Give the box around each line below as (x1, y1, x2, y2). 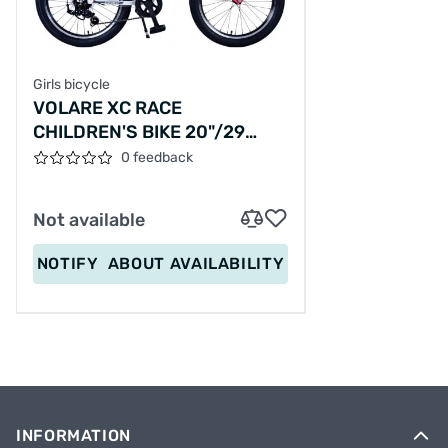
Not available (33, 209, 145, 232)
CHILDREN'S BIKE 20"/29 (33, 121, 245, 144)
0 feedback (121, 149, 193, 167)
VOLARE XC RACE (33, 97, 182, 120)
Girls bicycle (33, 76, 110, 94)
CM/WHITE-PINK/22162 (33, 145, 235, 168)
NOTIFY (36, 254, 108, 274)
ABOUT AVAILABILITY (107, 254, 285, 274)
